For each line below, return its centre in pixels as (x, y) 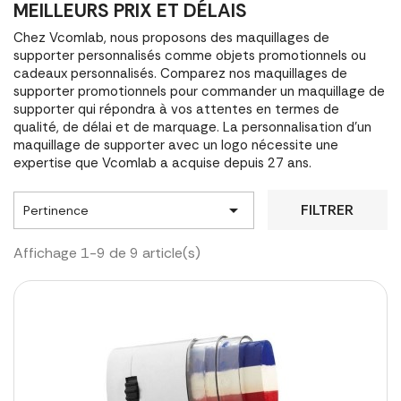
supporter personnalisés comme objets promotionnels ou (190, 55)
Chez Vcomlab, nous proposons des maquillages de (171, 38)
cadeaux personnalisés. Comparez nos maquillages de (180, 73)
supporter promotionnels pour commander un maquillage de (199, 91)
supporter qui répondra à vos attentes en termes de (176, 109)
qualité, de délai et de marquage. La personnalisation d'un (192, 127)
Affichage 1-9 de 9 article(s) (107, 253)
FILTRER (328, 210)
